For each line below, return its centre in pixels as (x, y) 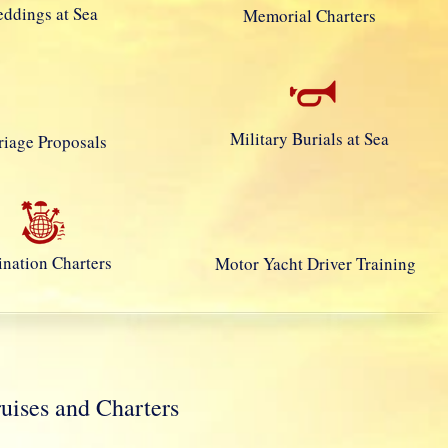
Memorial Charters (309, 16)
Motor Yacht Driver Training (315, 264)
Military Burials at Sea (309, 139)
